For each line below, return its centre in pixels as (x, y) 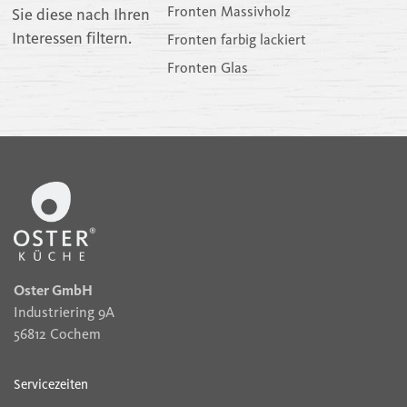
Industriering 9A (64, 313)
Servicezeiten (51, 385)
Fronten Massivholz (228, 12)
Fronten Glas (207, 68)
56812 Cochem (57, 334)
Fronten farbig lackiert (236, 40)
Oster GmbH (53, 291)
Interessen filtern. (72, 39)
